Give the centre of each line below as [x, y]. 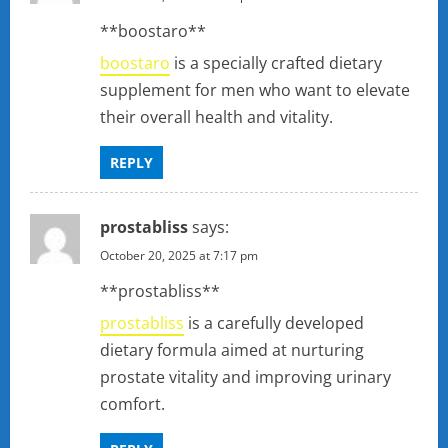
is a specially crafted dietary [276, 63]
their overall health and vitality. [216, 117]
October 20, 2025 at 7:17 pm [179, 256]
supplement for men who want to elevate [255, 90]
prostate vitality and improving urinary [245, 377]
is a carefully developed [274, 323]
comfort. [132, 404]
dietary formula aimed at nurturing [232, 350]
